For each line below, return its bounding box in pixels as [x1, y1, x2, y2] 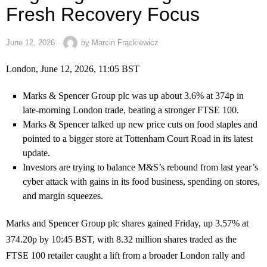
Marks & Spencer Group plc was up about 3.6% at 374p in [23, 91, 244, 101]
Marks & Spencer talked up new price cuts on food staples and [23, 119, 257, 130]
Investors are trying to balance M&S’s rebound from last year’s [23, 162, 258, 173]
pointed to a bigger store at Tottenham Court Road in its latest [23, 133, 253, 144]
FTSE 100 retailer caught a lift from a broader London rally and [6, 250, 245, 261]
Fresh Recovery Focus [6, 4, 200, 26]
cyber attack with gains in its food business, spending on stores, [23, 176, 260, 187]
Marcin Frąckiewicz [92, 38, 159, 48]
